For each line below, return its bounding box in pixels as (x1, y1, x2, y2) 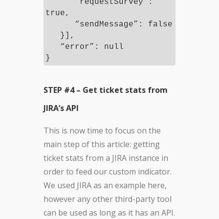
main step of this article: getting (44, 139, 160, 150)
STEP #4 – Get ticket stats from (44, 85, 168, 96)
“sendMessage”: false (45, 20, 173, 29)
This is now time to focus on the (44, 125, 161, 136)
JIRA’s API (44, 103, 79, 114)
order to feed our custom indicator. (44, 166, 172, 177)
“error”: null (45, 43, 124, 52)
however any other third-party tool (44, 194, 172, 205)
